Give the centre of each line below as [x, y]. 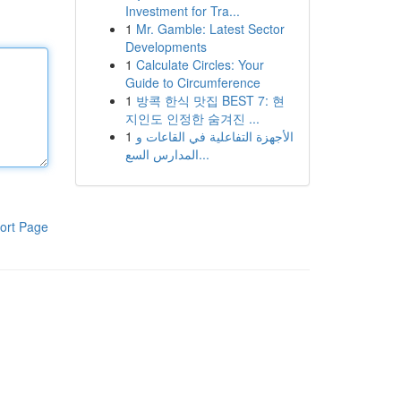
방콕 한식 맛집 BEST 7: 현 [210, 100]
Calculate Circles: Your [200, 64]
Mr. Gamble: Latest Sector [210, 29]
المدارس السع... [204, 154]
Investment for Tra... [182, 11]
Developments [166, 47]
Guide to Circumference [192, 82]
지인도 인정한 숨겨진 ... [192, 118]
